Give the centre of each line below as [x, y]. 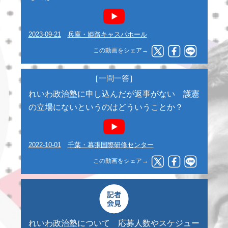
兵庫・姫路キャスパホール [107, 34]
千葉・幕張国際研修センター [110, 145]
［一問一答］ [114, 78]
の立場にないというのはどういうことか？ [106, 107]
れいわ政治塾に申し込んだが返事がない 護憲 [114, 94]
